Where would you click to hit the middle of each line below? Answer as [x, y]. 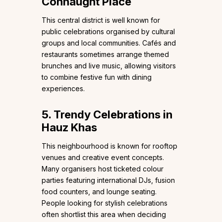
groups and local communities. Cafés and [109, 43]
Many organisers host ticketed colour [103, 169]
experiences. [63, 89]
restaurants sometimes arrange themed [105, 55]
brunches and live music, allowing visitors [109, 66]
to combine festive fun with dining [97, 77]
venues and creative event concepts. [103, 158]
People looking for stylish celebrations [105, 203]
